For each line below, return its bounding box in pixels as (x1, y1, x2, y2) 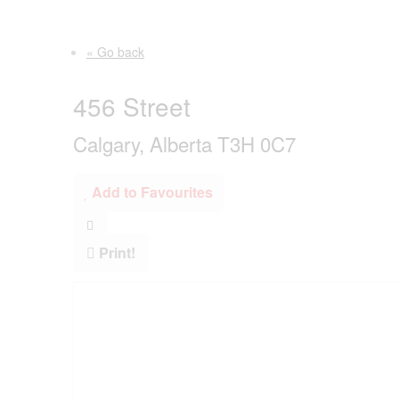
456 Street (73, 88, 191, 124)
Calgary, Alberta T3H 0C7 (73, 129, 296, 158)
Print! (99, 242, 135, 263)
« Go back (86, 43, 144, 61)
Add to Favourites (92, 182, 213, 202)
